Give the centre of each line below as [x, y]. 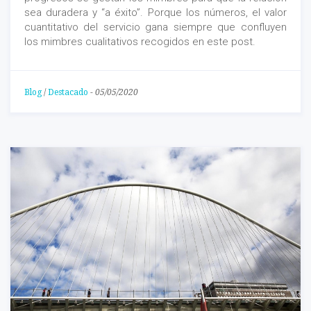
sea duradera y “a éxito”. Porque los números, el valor [155, 13]
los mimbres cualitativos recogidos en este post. [140, 42]
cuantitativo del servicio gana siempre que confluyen [155, 27]
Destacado [68, 93]
